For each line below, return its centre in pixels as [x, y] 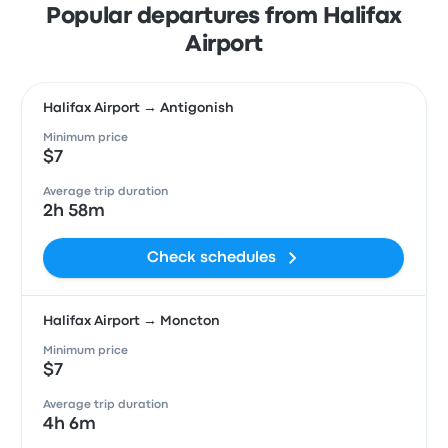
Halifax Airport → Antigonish [139, 108]
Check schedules [212, 258]
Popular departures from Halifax [224, 17]
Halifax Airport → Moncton [132, 321]
